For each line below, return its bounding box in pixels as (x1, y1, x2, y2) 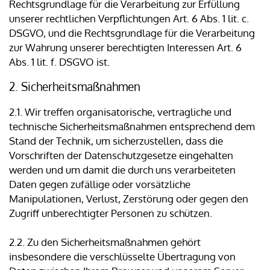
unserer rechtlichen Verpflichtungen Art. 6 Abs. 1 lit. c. (9, 12, 249, 25)
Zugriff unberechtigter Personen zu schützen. (9, 207, 212, 220)
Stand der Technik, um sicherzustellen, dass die (9, 134, 223, 148)
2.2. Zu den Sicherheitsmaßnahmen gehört (9, 236, 201, 249)
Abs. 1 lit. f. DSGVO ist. (9, 55, 110, 69)
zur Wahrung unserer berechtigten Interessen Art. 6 (9, 41, 242, 54)
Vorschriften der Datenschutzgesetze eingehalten (9, 149, 233, 162)
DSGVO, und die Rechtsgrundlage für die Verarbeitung (9, 27, 255, 40)
